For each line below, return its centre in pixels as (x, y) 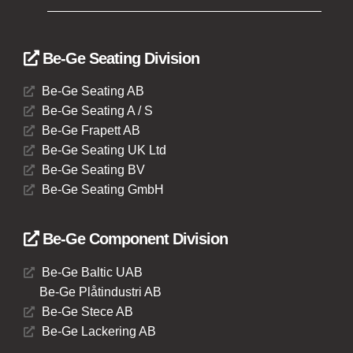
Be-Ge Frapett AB (91, 131)
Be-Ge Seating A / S (97, 111)
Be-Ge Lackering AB (98, 332)
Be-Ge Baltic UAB (92, 273)
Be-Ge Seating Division (119, 59)
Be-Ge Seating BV (93, 170)
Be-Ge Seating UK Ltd (104, 150)
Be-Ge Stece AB (87, 312)
